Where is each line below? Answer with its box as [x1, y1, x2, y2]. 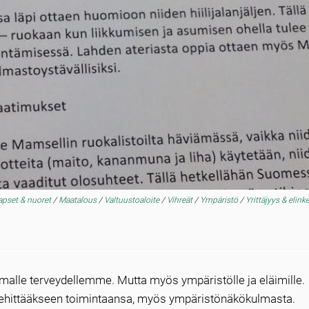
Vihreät [167, 195, 195, 205]
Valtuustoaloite [104, 195, 161, 205]
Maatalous [59, 195, 99, 205]
